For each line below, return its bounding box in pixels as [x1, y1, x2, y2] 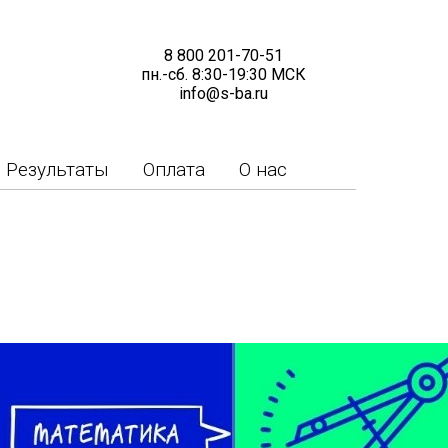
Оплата [142, 158, 205, 181]
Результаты [5, 158, 109, 181]
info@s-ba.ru [179, 84, 268, 103]
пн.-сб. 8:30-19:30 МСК [141, 65, 306, 84]
